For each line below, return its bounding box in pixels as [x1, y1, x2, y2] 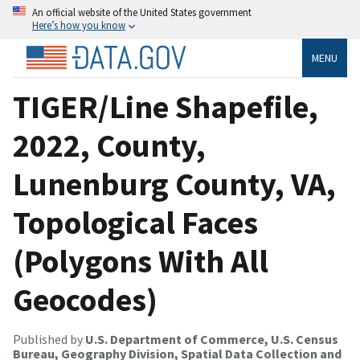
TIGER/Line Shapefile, [13, 86, 318, 127]
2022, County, [13, 125, 206, 166]
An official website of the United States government [32, 6, 252, 18]
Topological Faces [13, 202, 258, 243]
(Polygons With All [13, 240, 268, 281]
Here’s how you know [32, 18, 125, 31]
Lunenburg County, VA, [13, 163, 336, 204]
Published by [13, 330, 85, 347]
